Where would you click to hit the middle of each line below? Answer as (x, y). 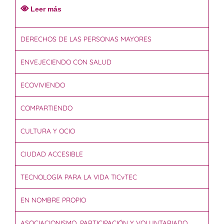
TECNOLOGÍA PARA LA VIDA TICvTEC (79, 177)
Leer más (46, 9)
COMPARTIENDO (46, 108)
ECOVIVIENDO (43, 85)
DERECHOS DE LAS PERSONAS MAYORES (86, 39)
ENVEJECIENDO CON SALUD (66, 62)
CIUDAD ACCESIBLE (52, 154)
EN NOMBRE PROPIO (53, 200)
